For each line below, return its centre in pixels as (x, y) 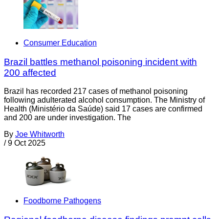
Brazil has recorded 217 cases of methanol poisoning (96, 91)
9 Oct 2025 (27, 143)
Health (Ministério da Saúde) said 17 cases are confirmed (103, 109)
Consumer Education (60, 43)
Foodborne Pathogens (62, 200)
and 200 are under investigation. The (67, 118)
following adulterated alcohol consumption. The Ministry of (104, 100)
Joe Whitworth (40, 134)
